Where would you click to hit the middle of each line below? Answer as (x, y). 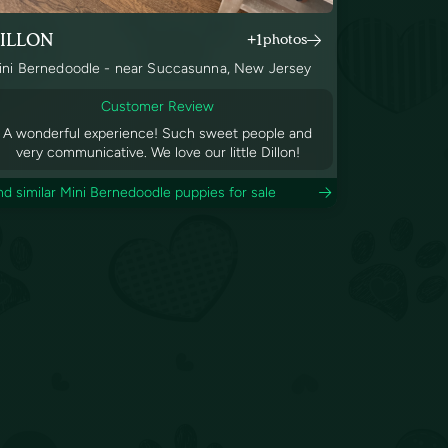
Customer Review (158, 107)
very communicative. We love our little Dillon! (157, 153)
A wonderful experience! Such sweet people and (158, 134)
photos (284, 40)
